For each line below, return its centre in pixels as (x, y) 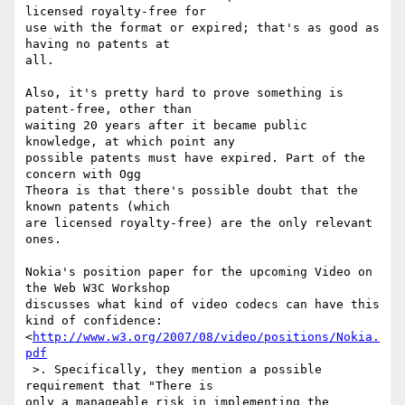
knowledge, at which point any (137, 142)
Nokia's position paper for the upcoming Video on (199, 272)
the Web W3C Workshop (105, 288)
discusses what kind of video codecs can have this (202, 305)
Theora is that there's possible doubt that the (192, 191)
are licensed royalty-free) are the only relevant (199, 223)
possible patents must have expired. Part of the (195, 158)
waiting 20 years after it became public (166, 126)
